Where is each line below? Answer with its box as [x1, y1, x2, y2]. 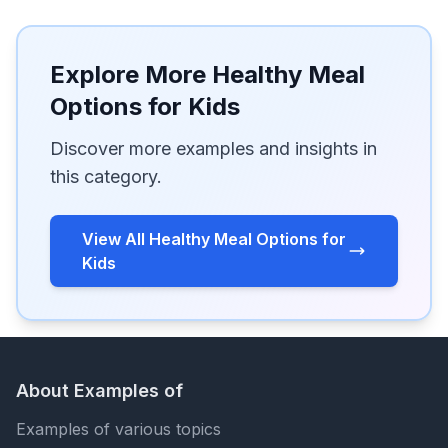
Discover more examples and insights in [50, 138, 377, 159]
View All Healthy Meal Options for [82, 229, 346, 249]
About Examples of [16, 380, 183, 401]
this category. [50, 166, 162, 187]
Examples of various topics [16, 419, 221, 439]
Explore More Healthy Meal [50, 60, 365, 89]
